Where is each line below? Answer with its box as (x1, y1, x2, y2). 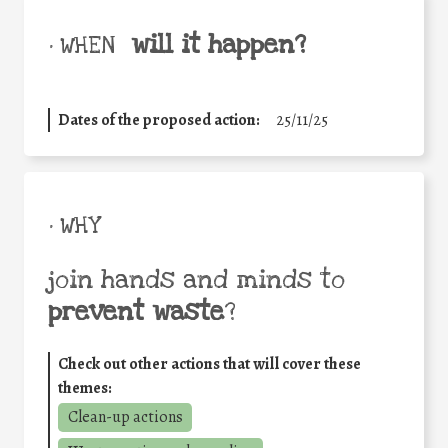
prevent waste (48, 295, 224, 330)
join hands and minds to (48, 263, 345, 298)
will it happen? (131, 28, 306, 63)
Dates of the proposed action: (58, 109, 260, 132)
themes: (58, 377, 112, 400)
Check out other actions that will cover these (58, 353, 361, 376)
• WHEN (48, 31, 115, 62)
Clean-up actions (67, 406, 183, 428)
